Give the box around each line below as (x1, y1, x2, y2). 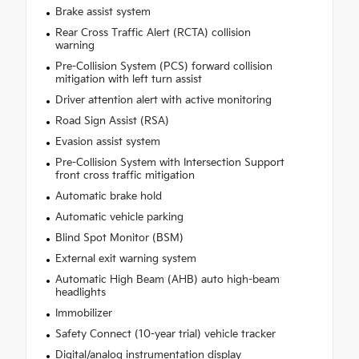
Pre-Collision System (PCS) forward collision (54, 59, 272, 73)
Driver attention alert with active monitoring (54, 93, 272, 107)
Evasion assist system (54, 135, 160, 148)
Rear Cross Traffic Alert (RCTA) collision (54, 26, 251, 39)
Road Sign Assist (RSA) (54, 114, 169, 127)
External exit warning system (54, 252, 196, 265)
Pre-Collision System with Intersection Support (54, 155, 284, 169)
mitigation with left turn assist (54, 72, 202, 86)
